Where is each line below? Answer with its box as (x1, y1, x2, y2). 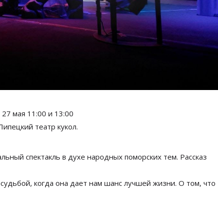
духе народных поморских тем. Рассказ (68, 151, 207, 162)
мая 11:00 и (13, 108, 53, 118)
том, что (186, 178, 216, 188)
